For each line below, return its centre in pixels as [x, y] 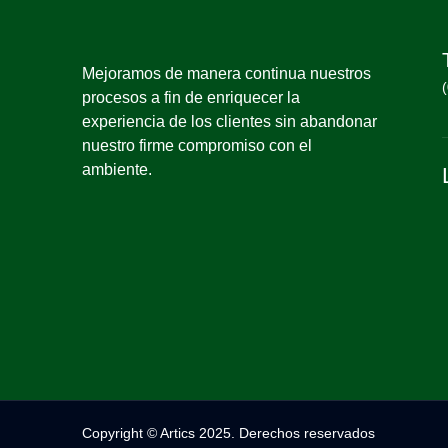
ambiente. [117, 169]
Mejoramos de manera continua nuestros [226, 73]
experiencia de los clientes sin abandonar [229, 121]
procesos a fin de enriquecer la [191, 97]
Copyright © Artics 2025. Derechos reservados [228, 433]
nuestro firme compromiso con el [197, 145]
